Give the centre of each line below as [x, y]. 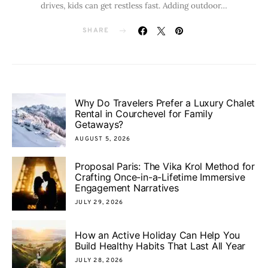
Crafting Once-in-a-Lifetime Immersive [160, 177]
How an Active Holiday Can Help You [158, 235]
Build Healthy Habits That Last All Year [160, 246]
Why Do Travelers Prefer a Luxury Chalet [165, 103]
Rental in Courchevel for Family [144, 113]
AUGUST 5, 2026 [103, 139]
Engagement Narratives [127, 188]
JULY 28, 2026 [99, 260]
